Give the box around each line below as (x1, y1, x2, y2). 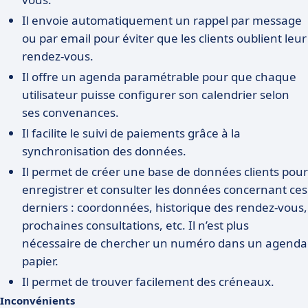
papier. (22, 253, 58, 269)
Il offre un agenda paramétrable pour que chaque (22, 69, 296, 85)
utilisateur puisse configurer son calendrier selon (22, 87, 289, 102)
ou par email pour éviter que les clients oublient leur (22, 30, 307, 46)
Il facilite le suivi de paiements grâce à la (22, 125, 241, 141)
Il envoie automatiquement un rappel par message (22, 12, 302, 28)
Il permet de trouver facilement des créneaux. (22, 274, 274, 289)
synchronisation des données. (22, 143, 186, 159)
